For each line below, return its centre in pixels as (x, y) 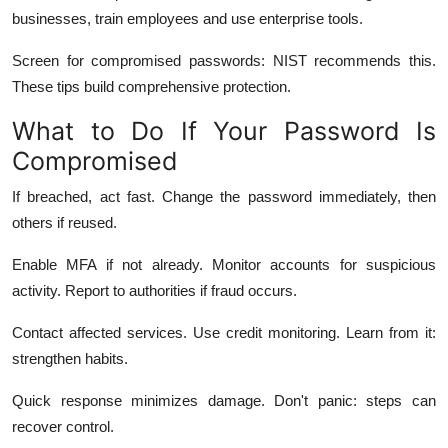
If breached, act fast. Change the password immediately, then (224, 196)
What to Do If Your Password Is (224, 130)
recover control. (63, 426)
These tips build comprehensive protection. (151, 86)
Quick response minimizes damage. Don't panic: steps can (224, 400)
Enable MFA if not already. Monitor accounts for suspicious (224, 264)
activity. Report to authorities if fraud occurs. (154, 290)
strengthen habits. (70, 358)
